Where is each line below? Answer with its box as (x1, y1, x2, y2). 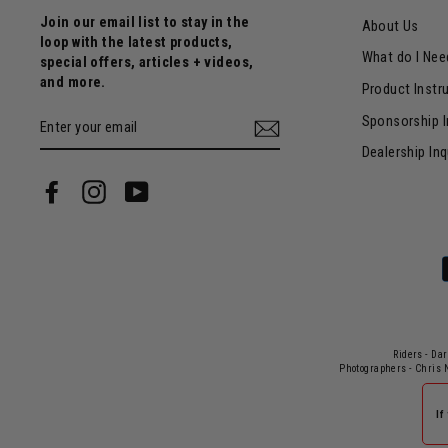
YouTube (148, 180, 201, 198)
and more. (40, 73, 106, 91)
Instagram (106, 180, 169, 198)
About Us (361, 17, 419, 35)
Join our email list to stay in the (40, 13, 250, 31)
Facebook (64, 180, 125, 198)
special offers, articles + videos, (40, 53, 254, 71)
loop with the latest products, (40, 33, 233, 51)
